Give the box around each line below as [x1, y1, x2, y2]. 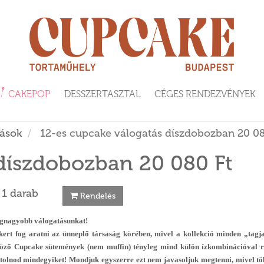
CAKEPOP [6, 88, 50, 100]
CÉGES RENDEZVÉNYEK [154, 88, 255, 100]
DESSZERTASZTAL [64, 88, 140, 100]
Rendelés [77, 191, 115, 201]
